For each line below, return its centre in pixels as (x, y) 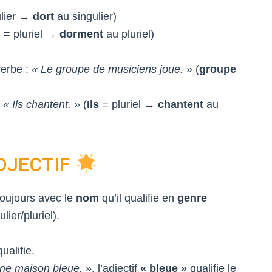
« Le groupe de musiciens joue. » (112, 69)
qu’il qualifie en (138, 198)
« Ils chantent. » (41, 104)
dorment (81, 34)
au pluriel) (128, 34)
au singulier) (85, 16)
